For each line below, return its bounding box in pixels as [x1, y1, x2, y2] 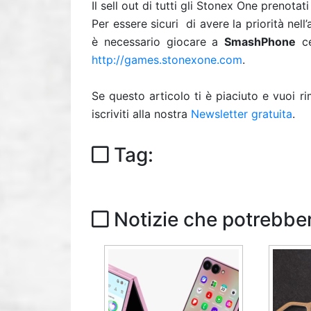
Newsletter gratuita [191, 107, 292, 121]
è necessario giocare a [92, 35, 224, 49]
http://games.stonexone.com [92, 53, 242, 67]
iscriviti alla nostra [92, 107, 191, 121]
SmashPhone [224, 35, 296, 49]
